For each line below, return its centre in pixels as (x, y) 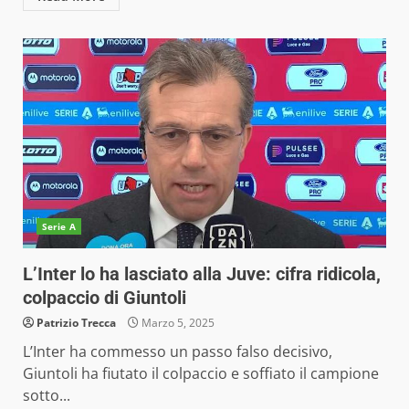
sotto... (47, 395)
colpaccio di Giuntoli (105, 298)
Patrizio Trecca (76, 323)
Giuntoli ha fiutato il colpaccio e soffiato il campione (201, 373)
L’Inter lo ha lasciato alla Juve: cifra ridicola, (202, 274)
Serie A (59, 226)
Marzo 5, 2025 (177, 323)
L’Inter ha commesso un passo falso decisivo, (178, 351)
